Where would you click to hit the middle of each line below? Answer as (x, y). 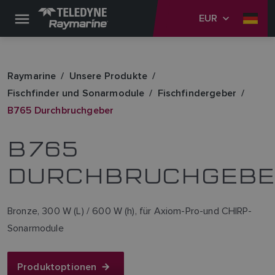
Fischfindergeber (197, 93)
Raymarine (32, 76)
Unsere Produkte (108, 76)
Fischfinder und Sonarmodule (76, 93)
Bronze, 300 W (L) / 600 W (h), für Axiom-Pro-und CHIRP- (130, 211)
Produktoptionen (57, 266)
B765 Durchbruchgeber (61, 110)
